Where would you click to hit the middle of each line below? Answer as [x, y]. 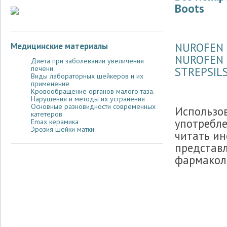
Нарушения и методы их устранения [88, 99]
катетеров [47, 114]
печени [42, 69]
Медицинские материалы [59, 46]
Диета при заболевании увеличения [87, 61]
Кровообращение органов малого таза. [92, 91]
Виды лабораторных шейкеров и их [87, 76]
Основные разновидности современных [93, 107]
